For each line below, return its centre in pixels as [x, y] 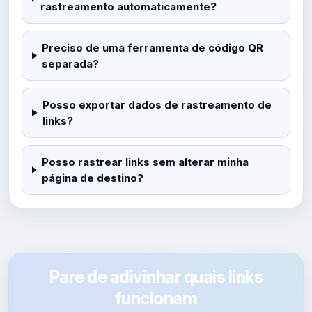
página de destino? [92, 178]
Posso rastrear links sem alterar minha [145, 162]
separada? [71, 64]
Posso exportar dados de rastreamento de [157, 105]
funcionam [156, 298]
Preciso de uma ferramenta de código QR [153, 48]
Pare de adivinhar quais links [156, 276]
